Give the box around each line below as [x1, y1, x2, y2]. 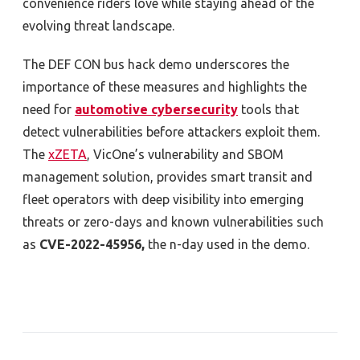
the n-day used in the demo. [148, 236, 309, 252]
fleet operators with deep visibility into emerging [22, 191, 304, 207]
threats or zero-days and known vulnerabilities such [22, 214, 324, 229]
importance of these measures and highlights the [22, 79, 307, 94]
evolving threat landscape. [22, 18, 174, 34]
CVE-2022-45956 [39, 236, 141, 252]
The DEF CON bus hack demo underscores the [22, 56, 289, 72]
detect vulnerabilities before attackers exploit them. [22, 124, 320, 139]
